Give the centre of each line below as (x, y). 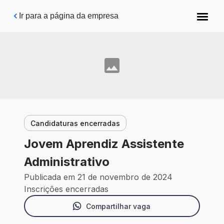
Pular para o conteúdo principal (71, 12)
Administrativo (67, 162)
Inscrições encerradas (66, 189)
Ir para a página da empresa (69, 16)
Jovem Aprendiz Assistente (104, 144)
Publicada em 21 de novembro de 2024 (98, 177)
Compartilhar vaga (118, 206)
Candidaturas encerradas (75, 123)
